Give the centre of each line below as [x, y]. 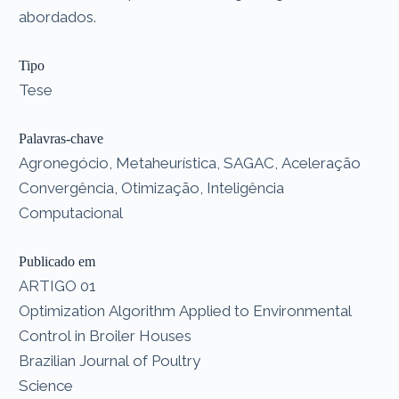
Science [46, 385]
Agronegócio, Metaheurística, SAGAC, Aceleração [190, 163]
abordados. [58, 16]
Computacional [71, 212]
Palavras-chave [61, 138]
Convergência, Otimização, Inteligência [152, 187]
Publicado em [57, 261]
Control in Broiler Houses [106, 335]
